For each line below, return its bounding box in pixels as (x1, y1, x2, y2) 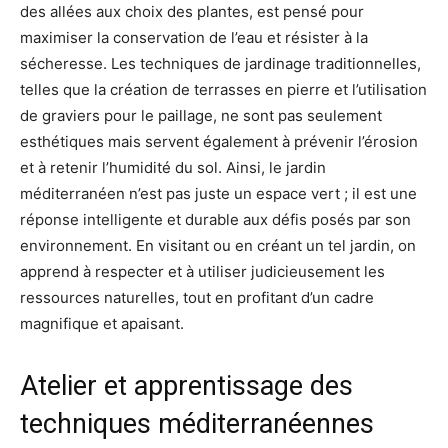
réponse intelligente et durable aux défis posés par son (20, 209, 411, 229)
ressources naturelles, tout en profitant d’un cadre (20, 287, 374, 307)
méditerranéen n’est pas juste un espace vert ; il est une (20, 183, 417, 203)
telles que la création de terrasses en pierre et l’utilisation (20, 79, 427, 99)
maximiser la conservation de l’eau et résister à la (20, 27, 368, 47)
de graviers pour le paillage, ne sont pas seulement (20, 105, 382, 125)
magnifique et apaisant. (20, 313, 184, 333)
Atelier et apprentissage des (20, 369, 353, 402)
